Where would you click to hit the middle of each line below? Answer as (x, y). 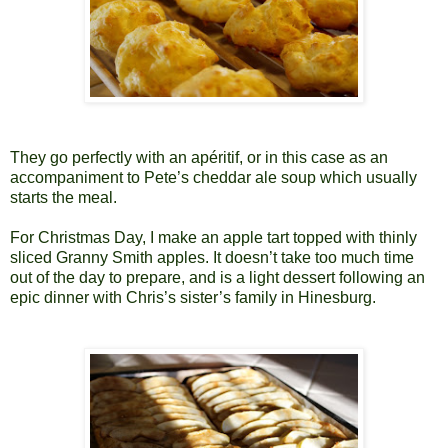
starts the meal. (63, 197)
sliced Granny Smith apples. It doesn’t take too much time (212, 257)
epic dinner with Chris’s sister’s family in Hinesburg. (193, 297)
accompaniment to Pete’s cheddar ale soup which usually (213, 177)
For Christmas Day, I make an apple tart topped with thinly (213, 237)
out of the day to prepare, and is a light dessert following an (217, 277)
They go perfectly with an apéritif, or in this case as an (199, 157)
